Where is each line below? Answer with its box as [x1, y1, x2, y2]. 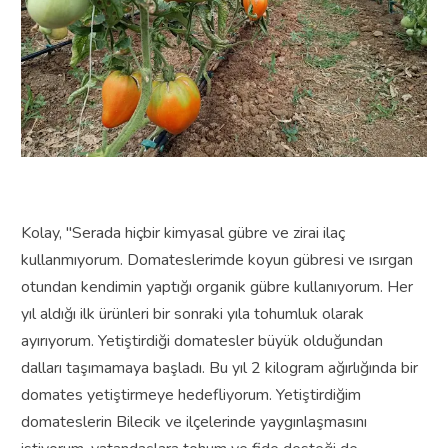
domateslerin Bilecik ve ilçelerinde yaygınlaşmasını [20, 411, 367, 434]
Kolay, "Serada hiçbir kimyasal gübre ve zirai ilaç [20, 222, 345, 245]
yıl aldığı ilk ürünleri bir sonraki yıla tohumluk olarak [20, 303, 364, 326]
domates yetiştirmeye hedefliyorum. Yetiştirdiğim [20, 384, 361, 407]
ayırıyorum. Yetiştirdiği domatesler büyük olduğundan [20, 330, 383, 353]
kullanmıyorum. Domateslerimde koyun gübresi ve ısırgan [20, 249, 413, 272]
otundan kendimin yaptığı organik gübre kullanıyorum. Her [20, 276, 413, 299]
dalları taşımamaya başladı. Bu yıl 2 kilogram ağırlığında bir [20, 357, 418, 380]
